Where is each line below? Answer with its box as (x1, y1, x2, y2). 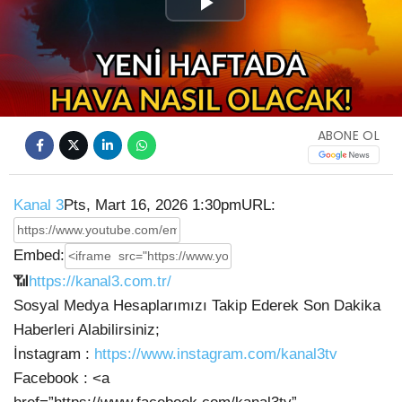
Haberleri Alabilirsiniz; (13, 321, 160, 338)
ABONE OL (317, 126, 380, 144)
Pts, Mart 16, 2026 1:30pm (64, 197, 241, 214)
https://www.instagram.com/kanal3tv (94, 345, 337, 363)
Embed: (13, 247, 65, 264)
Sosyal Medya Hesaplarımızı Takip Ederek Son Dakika (13, 297, 380, 314)
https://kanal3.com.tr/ (29, 273, 171, 290)
